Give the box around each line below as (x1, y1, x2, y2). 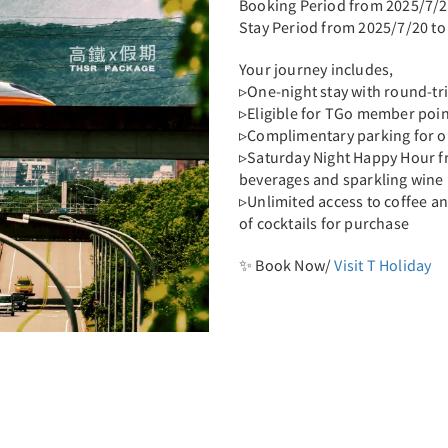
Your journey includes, (239, 59, 397, 79)
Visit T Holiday (334, 255, 432, 275)
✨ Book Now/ (239, 255, 335, 275)
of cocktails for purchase (239, 213, 413, 233)
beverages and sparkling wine (239, 169, 444, 189)
